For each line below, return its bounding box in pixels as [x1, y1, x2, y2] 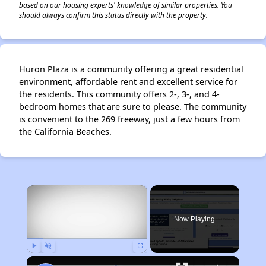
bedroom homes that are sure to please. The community [19, 100, 246, 112]
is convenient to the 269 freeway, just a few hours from [19, 113, 240, 125]
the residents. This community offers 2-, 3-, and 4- [19, 88, 220, 100]
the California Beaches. [19, 125, 112, 137]
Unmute [47, 255, 66, 261]
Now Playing [174, 214, 216, 223]
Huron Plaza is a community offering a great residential [19, 63, 243, 75]
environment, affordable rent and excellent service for [19, 75, 237, 87]
